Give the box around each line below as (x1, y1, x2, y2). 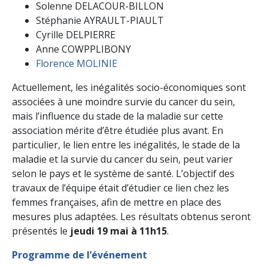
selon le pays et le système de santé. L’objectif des (12, 166, 234, 180)
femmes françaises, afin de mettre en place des (12, 195, 221, 209)
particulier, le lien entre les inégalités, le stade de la (12, 138, 240, 151)
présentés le (12, 224, 68, 237)
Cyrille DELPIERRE (36, 28, 115, 41)
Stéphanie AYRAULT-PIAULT (36, 13, 164, 27)
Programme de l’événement (12, 248, 147, 261)
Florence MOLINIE (36, 56, 117, 70)
